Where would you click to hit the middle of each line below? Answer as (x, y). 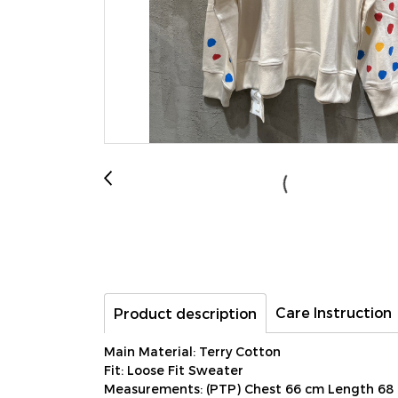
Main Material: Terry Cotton (192, 351)
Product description (185, 313)
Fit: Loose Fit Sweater (174, 370)
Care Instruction (334, 312)
